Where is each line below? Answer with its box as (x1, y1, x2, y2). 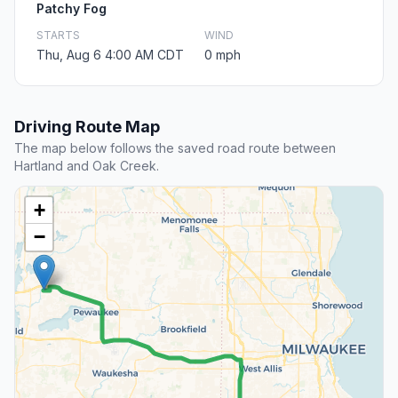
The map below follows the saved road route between (14, 140, 336, 156)
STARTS (36, 28, 80, 43)
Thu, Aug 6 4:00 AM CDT (36, 47, 184, 63)
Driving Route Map (14, 117, 160, 137)
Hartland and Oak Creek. (14, 158, 159, 174)
